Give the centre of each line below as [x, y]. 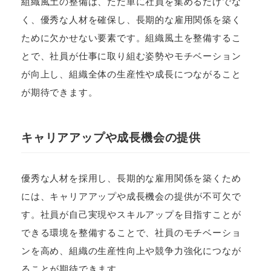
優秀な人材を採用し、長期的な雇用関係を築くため [131, 178]
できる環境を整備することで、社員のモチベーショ [131, 233]
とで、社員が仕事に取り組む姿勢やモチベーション [131, 56]
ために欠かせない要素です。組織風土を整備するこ [131, 38]
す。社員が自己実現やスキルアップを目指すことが [131, 215]
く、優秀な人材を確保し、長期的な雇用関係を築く [131, 20]
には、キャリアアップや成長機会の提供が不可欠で [131, 197]
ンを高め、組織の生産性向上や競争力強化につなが [131, 251]
